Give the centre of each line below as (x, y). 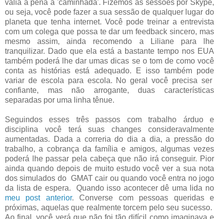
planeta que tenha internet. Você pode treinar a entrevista (109, 22)
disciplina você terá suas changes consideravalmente (109, 129)
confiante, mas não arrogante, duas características (109, 90)
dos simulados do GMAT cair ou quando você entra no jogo (109, 178)
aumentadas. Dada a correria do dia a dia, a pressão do (109, 139)
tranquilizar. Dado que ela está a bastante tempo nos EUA (109, 51)
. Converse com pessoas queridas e (143, 197)
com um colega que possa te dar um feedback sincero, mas (109, 31)
